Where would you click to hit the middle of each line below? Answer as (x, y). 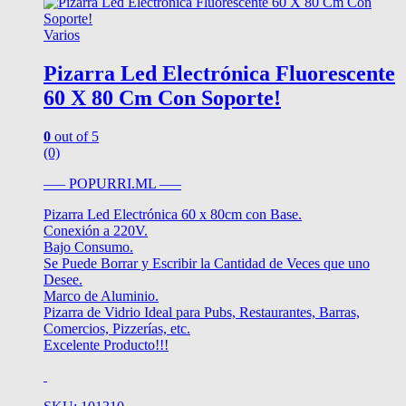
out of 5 (75, 136)
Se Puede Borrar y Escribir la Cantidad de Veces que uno (207, 263)
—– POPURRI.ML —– (112, 184)
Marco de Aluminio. (101, 296)
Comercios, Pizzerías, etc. (117, 329)
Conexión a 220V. (96, 231)
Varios (62, 35)
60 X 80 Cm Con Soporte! (162, 98)
